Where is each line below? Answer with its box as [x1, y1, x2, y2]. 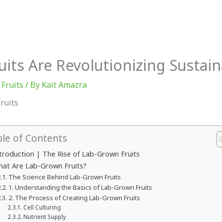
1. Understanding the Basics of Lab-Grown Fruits [8, 182, 152, 192]
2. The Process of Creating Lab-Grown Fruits [8, 193, 140, 202]
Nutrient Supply [23, 213, 66, 221]
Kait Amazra [41, 79, 87, 90]
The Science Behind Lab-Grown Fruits [8, 172, 121, 181]
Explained [111, 11, 148, 22]
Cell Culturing [23, 203, 61, 211]
